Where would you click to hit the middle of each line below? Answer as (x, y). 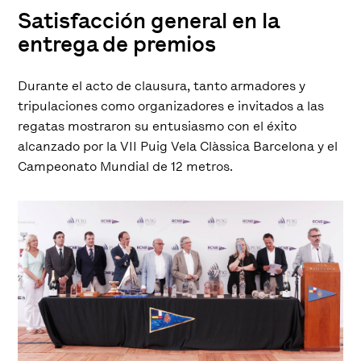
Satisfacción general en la (149, 21)
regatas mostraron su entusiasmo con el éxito (158, 127)
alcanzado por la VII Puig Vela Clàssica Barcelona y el (178, 147)
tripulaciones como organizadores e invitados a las (171, 106)
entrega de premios (117, 44)
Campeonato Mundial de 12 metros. (126, 167)
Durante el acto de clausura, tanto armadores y (162, 86)
